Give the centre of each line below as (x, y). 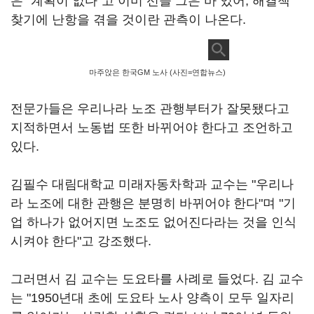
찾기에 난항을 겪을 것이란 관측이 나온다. (128, 20)
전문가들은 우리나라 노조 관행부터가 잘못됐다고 (150, 109)
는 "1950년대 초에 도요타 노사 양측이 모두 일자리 (152, 298)
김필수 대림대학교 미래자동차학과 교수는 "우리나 (152, 184)
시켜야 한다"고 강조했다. (81, 241)
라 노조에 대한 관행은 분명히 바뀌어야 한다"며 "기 (153, 203)
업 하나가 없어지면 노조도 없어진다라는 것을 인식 (153, 222)
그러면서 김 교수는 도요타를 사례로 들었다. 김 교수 (157, 279)
